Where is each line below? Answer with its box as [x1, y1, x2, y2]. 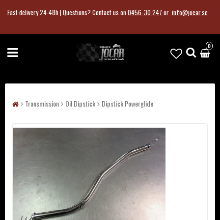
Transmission [25, 98, 59, 109]
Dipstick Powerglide [102, 98, 153, 109]
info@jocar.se [172, 7, 208, 17]
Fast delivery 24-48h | [7, 7, 63, 17]
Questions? [63, 7, 92, 17]
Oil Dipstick [65, 98, 95, 109]
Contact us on [92, 7, 128, 17]
